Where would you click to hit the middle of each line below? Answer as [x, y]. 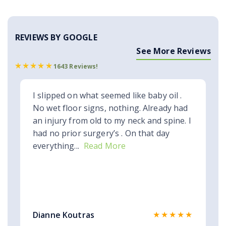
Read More [105, 146]
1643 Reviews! [76, 66]
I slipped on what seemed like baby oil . [107, 95]
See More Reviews [174, 51]
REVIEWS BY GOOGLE [56, 37]
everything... [56, 146]
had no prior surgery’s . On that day [101, 133]
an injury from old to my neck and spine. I [112, 120]
